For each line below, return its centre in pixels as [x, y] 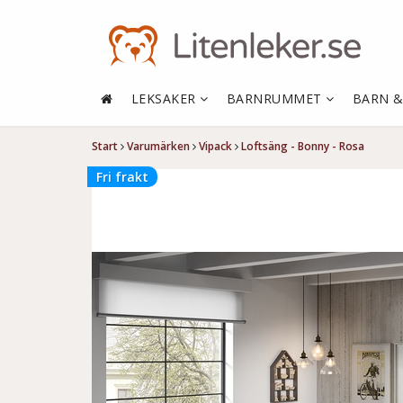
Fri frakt [122, 177]
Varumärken [158, 146]
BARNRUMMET [276, 99]
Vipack [215, 146]
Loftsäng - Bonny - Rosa [303, 146]
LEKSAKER [165, 99]
